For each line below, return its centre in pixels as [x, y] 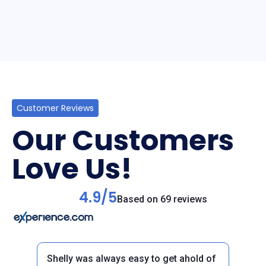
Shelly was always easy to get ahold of [132, 259]
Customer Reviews [55, 108]
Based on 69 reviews [162, 199]
